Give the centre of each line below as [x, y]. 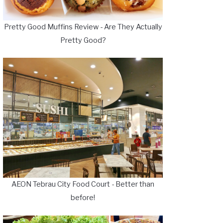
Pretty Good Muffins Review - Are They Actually [83, 27]
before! [83, 198]
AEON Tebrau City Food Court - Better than [83, 184]
